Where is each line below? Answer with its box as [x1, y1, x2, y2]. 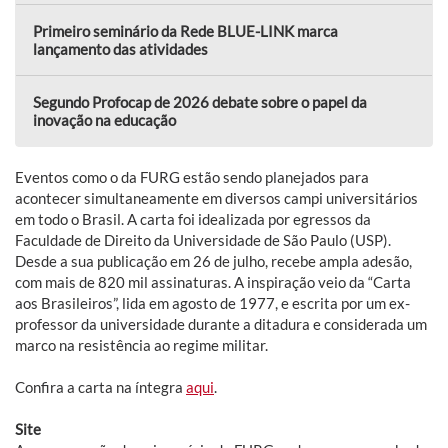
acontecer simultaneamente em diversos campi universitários [15, 189, 418, 208]
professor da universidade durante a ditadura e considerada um [15, 315, 427, 334]
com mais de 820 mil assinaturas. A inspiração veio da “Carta [15, 273, 411, 292]
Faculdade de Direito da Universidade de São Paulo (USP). [15, 231, 391, 250]
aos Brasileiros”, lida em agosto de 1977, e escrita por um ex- [15, 294, 410, 313]
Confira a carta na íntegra [15, 378, 186, 397]
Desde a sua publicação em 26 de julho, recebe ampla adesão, [15, 252, 412, 271]
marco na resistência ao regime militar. [15, 336, 268, 355]
